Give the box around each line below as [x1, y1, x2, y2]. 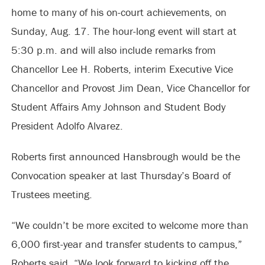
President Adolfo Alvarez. [11, 119, 123, 132]
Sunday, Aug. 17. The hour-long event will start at [11, 24, 237, 38]
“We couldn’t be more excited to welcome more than [11, 218, 248, 232]
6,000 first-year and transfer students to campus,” [11, 237, 242, 251]
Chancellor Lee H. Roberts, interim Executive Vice [11, 62, 233, 76]
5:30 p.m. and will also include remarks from [11, 43, 216, 57]
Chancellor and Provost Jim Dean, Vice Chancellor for [11, 81, 250, 95]
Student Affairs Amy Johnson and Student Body [11, 100, 225, 114]
